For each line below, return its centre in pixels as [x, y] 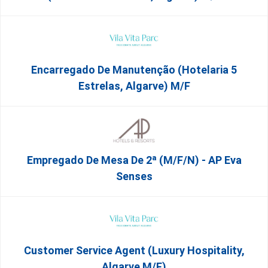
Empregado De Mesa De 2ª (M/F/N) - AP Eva [134, 160]
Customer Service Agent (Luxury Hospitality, [134, 250]
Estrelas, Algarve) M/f [134, 86]
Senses [134, 176]
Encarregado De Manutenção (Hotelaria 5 [134, 70]
